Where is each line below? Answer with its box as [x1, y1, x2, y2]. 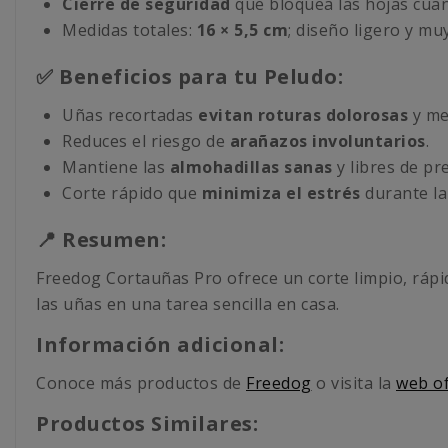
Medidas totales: [62, 18, 197, 41]
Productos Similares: [36, 409, 258, 437]
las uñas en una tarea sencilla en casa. [36, 292, 340, 315]
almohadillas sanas [169, 155, 333, 178]
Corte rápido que [62, 181, 202, 204]
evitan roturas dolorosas [198, 103, 408, 126]
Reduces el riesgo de [62, 129, 230, 152]
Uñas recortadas [62, 103, 198, 126]
